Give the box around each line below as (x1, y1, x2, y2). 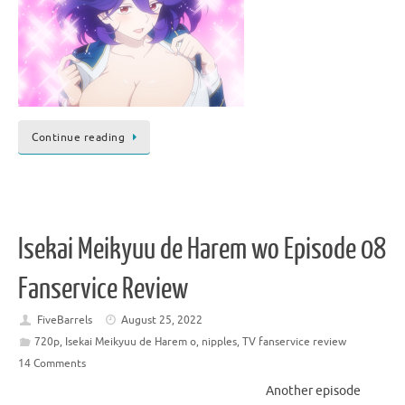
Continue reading (32, 130, 125, 146)
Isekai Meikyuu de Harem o (64, 334, 196, 349)
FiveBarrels (36, 312, 92, 327)
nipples (201, 334, 237, 349)
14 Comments (18, 355, 86, 371)
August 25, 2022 (121, 312, 203, 327)
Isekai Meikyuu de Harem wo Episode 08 (18, 232, 386, 266)
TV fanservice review (241, 334, 346, 349)
